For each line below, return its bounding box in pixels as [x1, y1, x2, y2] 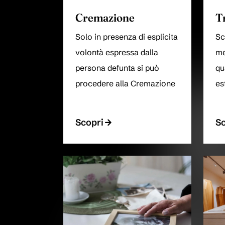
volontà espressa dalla [75, 48, 158, 58]
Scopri [75, 117, 103, 129]
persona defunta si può [75, 63, 159, 73]
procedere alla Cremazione [75, 79, 175, 89]
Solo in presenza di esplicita [75, 32, 178, 42]
